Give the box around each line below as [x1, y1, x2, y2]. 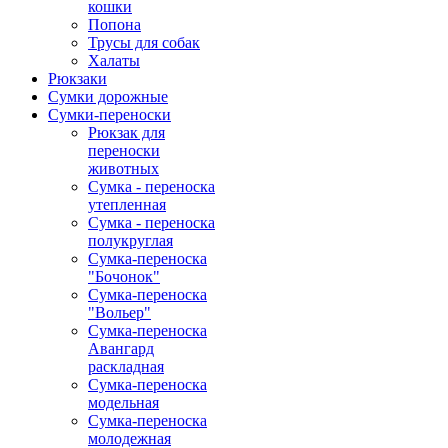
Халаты [88, 52, 140, 70]
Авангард [88, 340, 154, 358]
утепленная [88, 196, 166, 214]
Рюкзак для [88, 124, 165, 142]
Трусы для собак [88, 34, 200, 52]
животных [88, 160, 159, 178]
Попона [88, 16, 141, 34]
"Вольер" [88, 304, 151, 322]
